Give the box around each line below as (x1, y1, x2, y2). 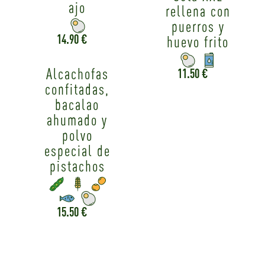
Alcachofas (46, 64, 109, 83)
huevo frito (167, 32, 230, 51)
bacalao (55, 95, 100, 114)
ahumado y (47, 110, 108, 129)
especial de (44, 141, 111, 160)
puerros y (171, 17, 225, 35)
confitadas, (45, 79, 110, 98)
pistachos (49, 156, 105, 175)
